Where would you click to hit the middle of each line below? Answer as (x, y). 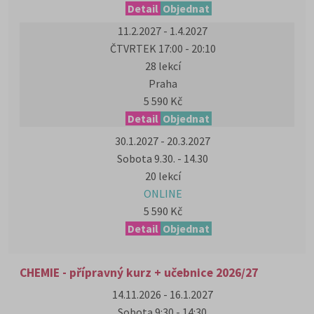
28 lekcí (163, 66)
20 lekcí (163, 176)
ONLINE (163, 193)
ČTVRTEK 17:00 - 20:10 (163, 48)
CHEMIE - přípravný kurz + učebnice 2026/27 (139, 273)
